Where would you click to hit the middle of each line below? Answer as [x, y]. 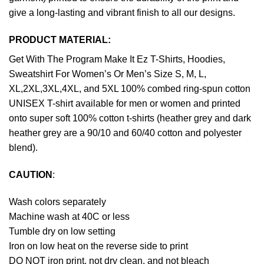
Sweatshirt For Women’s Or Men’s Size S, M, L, [108, 74]
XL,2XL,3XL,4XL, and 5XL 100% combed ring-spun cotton [130, 89]
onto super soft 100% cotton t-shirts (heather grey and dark [130, 118]
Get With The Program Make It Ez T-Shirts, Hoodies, [117, 60]
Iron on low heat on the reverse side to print [98, 246]
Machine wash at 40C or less [69, 216]
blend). [23, 148]
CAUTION [31, 175]
